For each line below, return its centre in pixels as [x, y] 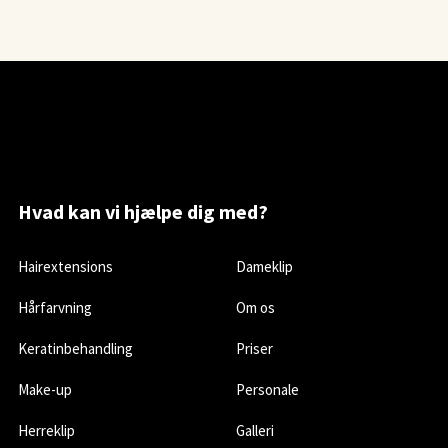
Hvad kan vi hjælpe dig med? [143, 211]
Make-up [45, 389]
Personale [267, 389]
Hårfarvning [55, 307]
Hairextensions [66, 266]
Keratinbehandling [76, 348]
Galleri [254, 430]
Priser [254, 348]
